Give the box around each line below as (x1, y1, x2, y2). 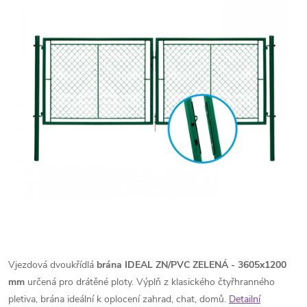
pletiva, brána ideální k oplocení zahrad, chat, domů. (8, 293, 226, 306)
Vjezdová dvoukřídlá (8, 258, 97, 271)
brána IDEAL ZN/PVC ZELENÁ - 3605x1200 (97, 258, 286, 271)
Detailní (229, 293, 260, 306)
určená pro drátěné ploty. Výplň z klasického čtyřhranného (25, 275, 275, 288)
